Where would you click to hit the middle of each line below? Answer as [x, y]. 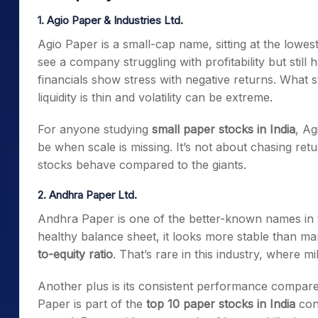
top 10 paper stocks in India [221, 304]
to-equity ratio [75, 254]
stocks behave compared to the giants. [142, 165]
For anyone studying [95, 129]
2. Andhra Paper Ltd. [87, 195]
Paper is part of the [92, 304]
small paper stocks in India [224, 129]
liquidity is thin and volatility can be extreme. [155, 97]
